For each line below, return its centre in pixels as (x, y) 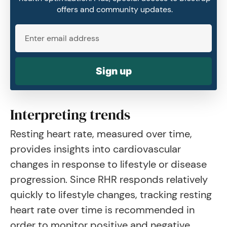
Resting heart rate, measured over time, (101, 134)
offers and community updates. (115, 9)
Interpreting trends (70, 115)
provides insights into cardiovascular (96, 149)
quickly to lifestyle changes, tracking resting (111, 195)
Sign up (113, 71)
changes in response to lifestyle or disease (108, 164)
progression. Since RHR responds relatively (109, 179)
